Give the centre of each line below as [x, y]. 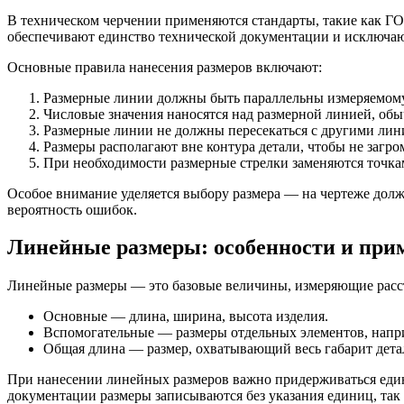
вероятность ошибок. [72, 209]
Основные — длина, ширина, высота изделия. [186, 317]
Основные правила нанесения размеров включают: [165, 67]
